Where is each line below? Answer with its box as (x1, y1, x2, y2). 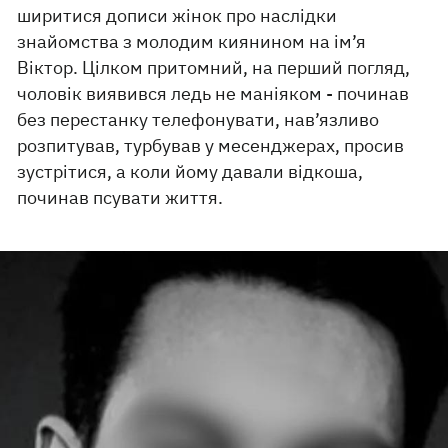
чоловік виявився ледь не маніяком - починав (17, 82, 410, 105)
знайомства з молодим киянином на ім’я (17, 30, 367, 53)
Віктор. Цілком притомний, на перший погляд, (17, 56, 411, 79)
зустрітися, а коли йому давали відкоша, (17, 160, 364, 183)
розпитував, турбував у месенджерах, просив (17, 134, 405, 157)
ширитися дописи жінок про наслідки (17, 4, 338, 27)
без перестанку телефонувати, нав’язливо (17, 108, 380, 131)
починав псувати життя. (17, 186, 224, 209)
